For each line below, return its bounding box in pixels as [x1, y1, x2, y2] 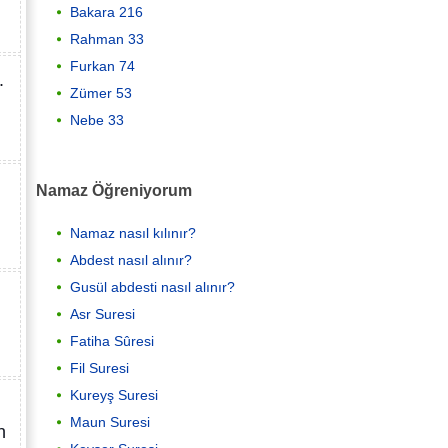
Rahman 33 [70, 30, 144, 47]
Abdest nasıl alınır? [70, 252, 192, 269]
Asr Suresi [70, 306, 135, 323]
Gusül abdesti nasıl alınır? [70, 279, 235, 296]
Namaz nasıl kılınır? [70, 225, 196, 242]
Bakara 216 [70, 3, 143, 20]
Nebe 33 [70, 111, 124, 128]
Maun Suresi [70, 414, 150, 431]
